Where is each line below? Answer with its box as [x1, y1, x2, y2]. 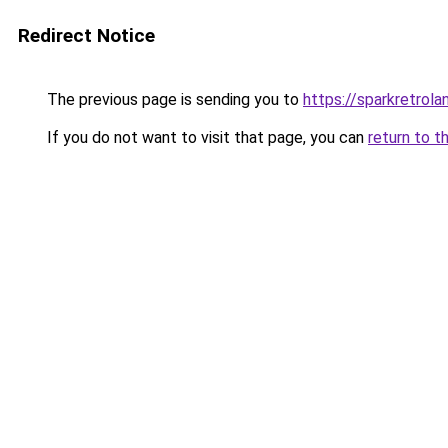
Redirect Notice [18, 24, 155, 47]
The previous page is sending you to [43, 90, 303, 109]
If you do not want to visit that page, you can [43, 128, 368, 147]
